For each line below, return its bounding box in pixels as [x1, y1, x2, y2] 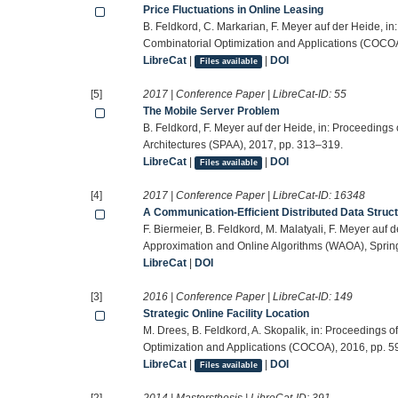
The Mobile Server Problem [143, 105, 281, 118]
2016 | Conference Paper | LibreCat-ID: [143, 291, 335, 304]
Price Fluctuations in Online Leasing [143, 4, 324, 17]
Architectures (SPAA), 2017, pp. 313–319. [143, 139, 344, 152]
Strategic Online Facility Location [143, 307, 310, 321]
